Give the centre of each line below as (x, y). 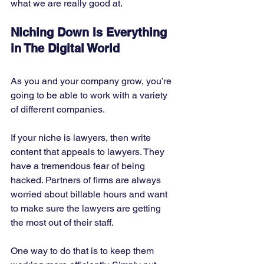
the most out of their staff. (63, 223)
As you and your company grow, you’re (92, 81)
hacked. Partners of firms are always (87, 180)
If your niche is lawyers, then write (82, 138)
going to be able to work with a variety (90, 95)
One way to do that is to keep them (83, 251)
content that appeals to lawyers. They (89, 152)
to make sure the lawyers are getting (87, 209)
